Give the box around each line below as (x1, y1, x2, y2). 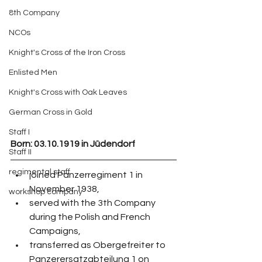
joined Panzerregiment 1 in (29, 170, 144, 180)
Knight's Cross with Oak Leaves (9, 88, 127, 96)
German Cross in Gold (9, 108, 92, 116)
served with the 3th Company (29, 198, 157, 208)
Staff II (9, 148, 32, 156)
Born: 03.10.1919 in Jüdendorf (11, 139, 135, 149)
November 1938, (29, 184, 99, 194)
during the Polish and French (29, 212, 152, 222)
